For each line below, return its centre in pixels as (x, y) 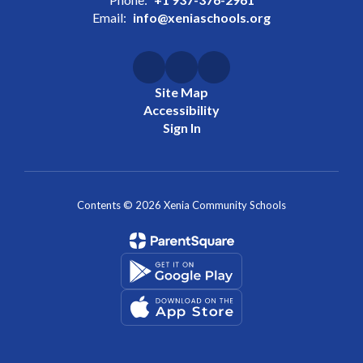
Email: (109, 17)
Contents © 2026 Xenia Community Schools (181, 205)
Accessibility (181, 110)
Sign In (181, 128)
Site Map (181, 92)
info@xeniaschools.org (202, 17)
